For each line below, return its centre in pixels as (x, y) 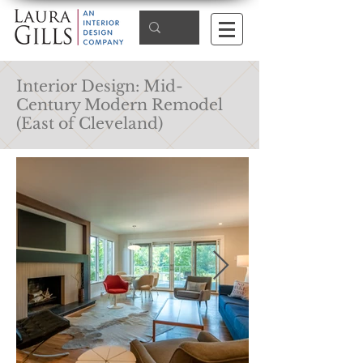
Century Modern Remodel (120, 105)
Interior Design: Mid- (100, 86)
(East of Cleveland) (90, 124)
